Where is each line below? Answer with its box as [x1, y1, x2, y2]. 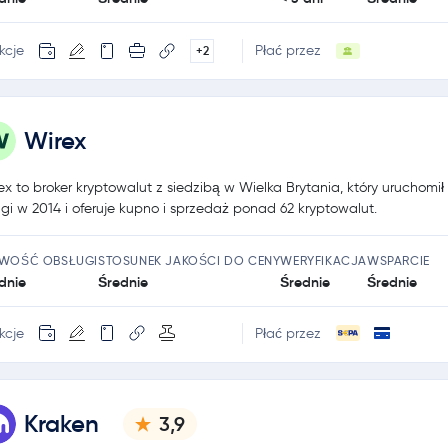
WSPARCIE [367, 252, 430, 268]
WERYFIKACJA [280, 252, 368, 268]
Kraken [24, 408, 99, 439]
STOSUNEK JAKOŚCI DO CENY [98, 252, 281, 268]
